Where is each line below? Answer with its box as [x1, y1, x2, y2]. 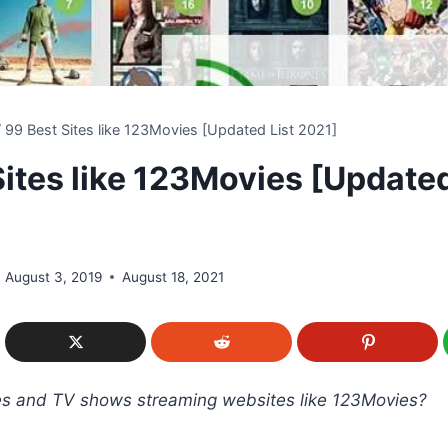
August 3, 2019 [5, 268, 103, 285]
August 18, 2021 [122, 268, 225, 285]
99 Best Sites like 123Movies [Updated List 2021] [5, 120, 337, 138]
